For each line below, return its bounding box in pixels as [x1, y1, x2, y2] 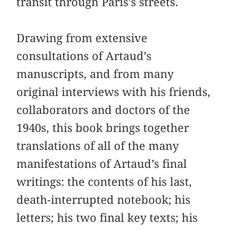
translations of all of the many [16, 139, 179, 152]
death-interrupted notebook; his [16, 193, 191, 206]
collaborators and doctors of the [16, 103, 190, 117]
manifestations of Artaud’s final [16, 157, 187, 170]
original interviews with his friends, [16, 85, 211, 99]
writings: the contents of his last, [16, 175, 193, 188]
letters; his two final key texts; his [16, 210, 198, 224]
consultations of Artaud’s [16, 49, 152, 63]
